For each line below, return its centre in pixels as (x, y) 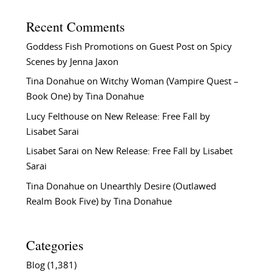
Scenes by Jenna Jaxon (72, 62)
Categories (55, 245)
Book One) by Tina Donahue (85, 97)
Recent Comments (75, 26)
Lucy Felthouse (57, 117)
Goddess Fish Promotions (80, 47)
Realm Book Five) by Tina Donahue (99, 202)
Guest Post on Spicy (190, 47)
